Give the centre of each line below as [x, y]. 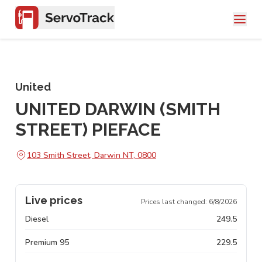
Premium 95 [47, 242]
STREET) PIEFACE [88, 130]
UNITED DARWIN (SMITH [118, 109]
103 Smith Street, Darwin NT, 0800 [92, 155]
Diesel [37, 219]
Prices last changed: [175, 202]
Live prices [54, 200]
